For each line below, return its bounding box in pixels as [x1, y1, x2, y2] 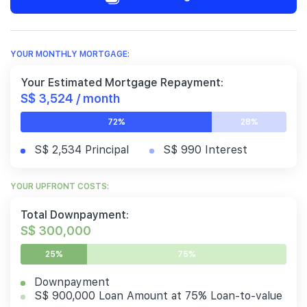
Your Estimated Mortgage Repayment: [21, 76, 223, 90]
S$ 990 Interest [163, 143, 247, 157]
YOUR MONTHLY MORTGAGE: [10, 49, 130, 60]
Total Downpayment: [21, 208, 129, 222]
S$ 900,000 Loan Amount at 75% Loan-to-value [34, 289, 282, 303]
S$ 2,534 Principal [34, 143, 129, 157]
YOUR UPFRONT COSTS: [10, 182, 109, 192]
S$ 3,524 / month [21, 90, 120, 106]
